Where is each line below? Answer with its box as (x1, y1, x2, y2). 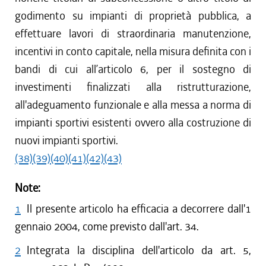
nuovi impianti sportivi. (15, 133, 118, 148)
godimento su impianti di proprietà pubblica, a (15, 8, 251, 23)
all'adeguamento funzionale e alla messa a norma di (15, 97, 251, 112)
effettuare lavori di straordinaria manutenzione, (15, 26, 251, 41)
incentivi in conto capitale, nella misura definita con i (15, 44, 251, 59)
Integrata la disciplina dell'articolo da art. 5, (27, 243, 251, 258)
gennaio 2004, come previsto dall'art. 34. (15, 219, 199, 234)
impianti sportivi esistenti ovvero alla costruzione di (15, 115, 251, 130)
